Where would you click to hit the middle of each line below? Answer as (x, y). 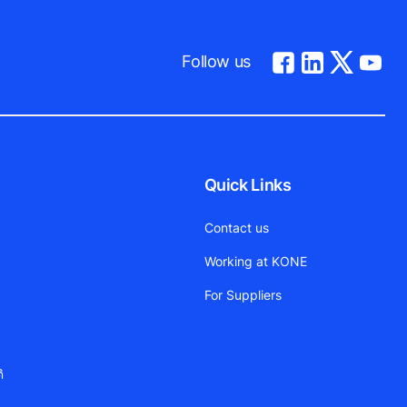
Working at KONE (255, 262)
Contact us (236, 228)
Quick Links (248, 185)
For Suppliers (243, 295)
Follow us (216, 61)
